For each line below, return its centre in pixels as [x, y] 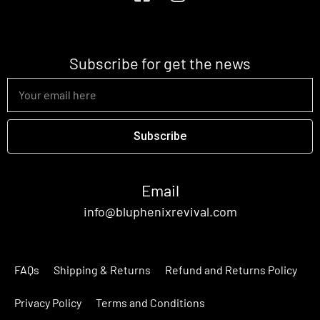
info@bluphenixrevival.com [160, 212]
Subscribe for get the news [160, 63]
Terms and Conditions [150, 303]
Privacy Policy [48, 303]
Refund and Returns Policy [231, 270]
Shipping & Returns [102, 270]
